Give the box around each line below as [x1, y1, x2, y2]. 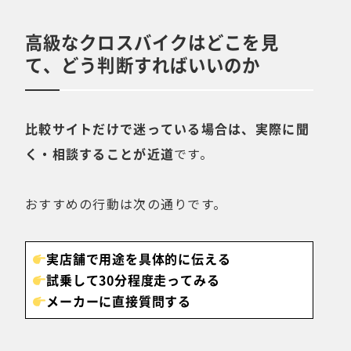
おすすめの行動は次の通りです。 [25, 194, 227, 214]
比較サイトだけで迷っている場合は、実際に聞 [25, 119, 309, 139]
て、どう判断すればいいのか [25, 52, 261, 78]
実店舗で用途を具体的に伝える [46, 249, 231, 269]
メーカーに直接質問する [46, 291, 192, 311]
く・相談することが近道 [25, 144, 175, 164]
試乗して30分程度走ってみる [46, 270, 220, 290]
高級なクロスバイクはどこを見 [25, 29, 279, 55]
